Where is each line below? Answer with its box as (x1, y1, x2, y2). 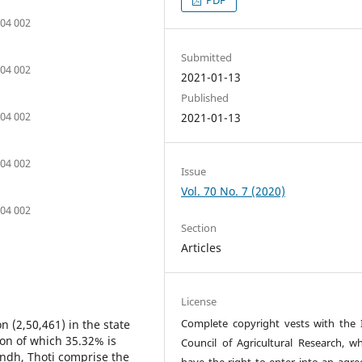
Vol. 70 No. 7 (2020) (181, 183, 286, 200)
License (181, 294, 217, 309)
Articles (181, 240, 222, 256)
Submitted (181, 50, 233, 65)
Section (181, 221, 217, 236)
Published (181, 90, 229, 105)
